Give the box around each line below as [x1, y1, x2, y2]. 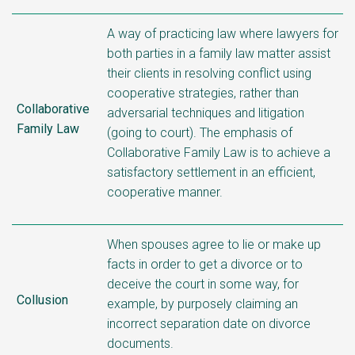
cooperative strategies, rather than [107, 85, 299, 101]
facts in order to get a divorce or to [107, 256, 303, 272]
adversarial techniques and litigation [107, 105, 304, 120]
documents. [107, 335, 174, 351]
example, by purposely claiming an [107, 296, 298, 311]
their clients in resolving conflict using [107, 65, 311, 81]
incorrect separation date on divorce [107, 315, 311, 331]
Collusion [17, 292, 68, 307]
